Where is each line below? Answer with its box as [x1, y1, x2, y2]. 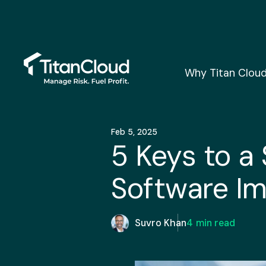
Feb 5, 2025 [111, 126, 157, 137]
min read [196, 216, 235, 229]
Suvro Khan [135, 216, 186, 229]
